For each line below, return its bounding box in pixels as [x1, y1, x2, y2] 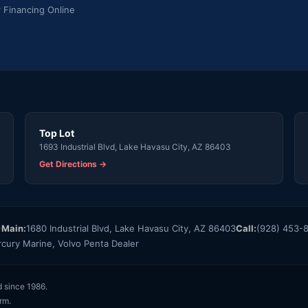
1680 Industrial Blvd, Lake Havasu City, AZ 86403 [26, 222, 236, 234]
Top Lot [39, 126, 74, 139]
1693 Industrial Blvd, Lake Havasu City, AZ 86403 [39, 141, 231, 152]
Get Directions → [39, 158, 107, 169]
